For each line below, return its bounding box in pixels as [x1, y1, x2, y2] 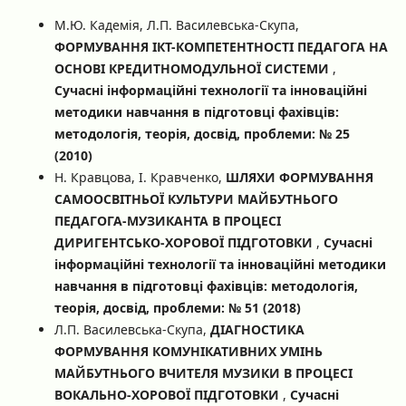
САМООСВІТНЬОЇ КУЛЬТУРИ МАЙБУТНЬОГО [53, 189, 338, 208]
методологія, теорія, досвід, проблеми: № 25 [53, 124, 350, 142]
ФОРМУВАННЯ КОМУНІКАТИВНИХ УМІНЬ [53, 342, 323, 360]
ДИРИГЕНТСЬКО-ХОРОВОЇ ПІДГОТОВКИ [53, 233, 316, 251]
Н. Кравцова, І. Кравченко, [53, 168, 226, 186]
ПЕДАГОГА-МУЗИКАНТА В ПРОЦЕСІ [53, 211, 281, 229]
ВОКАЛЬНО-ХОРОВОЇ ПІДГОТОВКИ [53, 385, 283, 403]
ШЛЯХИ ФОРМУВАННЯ [225, 168, 373, 186]
